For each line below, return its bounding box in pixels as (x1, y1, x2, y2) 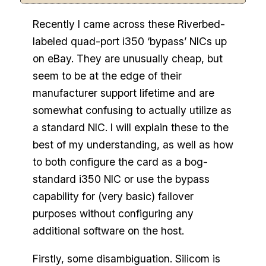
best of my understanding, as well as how (32, 138, 233, 151)
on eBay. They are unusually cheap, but (32, 52, 223, 65)
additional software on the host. (32, 224, 184, 237)
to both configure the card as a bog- (32, 155, 208, 168)
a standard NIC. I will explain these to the (32, 121, 229, 134)
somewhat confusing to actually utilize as (32, 103, 232, 116)
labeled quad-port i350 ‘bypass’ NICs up (32, 34, 227, 47)
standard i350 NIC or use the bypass (32, 172, 210, 185)
